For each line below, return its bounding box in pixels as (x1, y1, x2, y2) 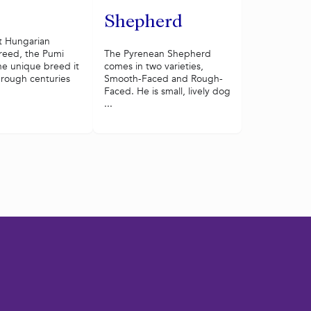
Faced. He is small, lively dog (103, 85, 230, 99)
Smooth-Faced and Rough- (103, 72, 223, 86)
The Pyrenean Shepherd (103, 47, 211, 61)
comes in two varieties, (103, 60, 203, 74)
